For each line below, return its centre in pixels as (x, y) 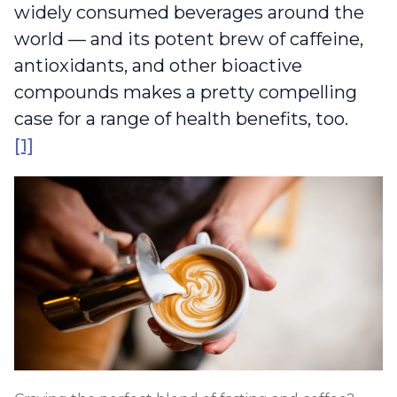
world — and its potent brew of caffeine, (189, 39)
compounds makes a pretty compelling (186, 93)
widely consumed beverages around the (189, 13)
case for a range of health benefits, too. (181, 119)
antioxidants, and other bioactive (158, 66)
